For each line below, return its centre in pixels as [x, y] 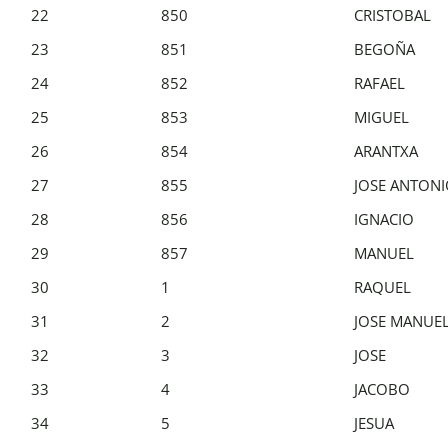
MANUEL [384, 252]
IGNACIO [384, 218]
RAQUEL [382, 286]
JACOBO [382, 388]
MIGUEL [381, 116]
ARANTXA [386, 150]
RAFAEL [379, 82]
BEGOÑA [384, 48]
